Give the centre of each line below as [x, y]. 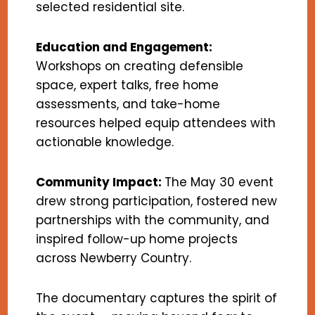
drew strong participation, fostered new [157, 201]
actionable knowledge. [105, 142]
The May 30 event [219, 182]
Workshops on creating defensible [140, 66]
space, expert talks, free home [128, 85]
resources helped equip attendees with [156, 123]
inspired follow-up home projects [137, 239]
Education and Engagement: [124, 47]
